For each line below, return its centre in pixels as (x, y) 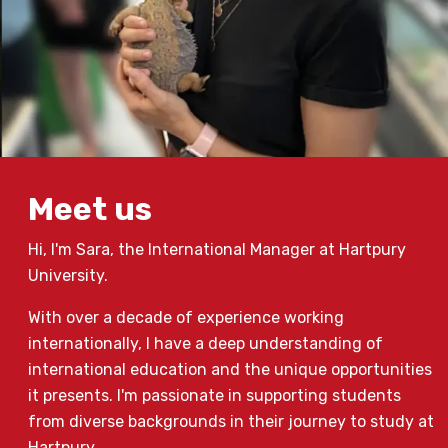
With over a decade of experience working (186, 318)
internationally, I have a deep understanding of (205, 344)
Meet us (90, 209)
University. (68, 276)
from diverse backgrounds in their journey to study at (231, 422)
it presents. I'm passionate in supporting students (214, 396)
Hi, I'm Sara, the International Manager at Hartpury (217, 250)
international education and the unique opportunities (230, 370)
